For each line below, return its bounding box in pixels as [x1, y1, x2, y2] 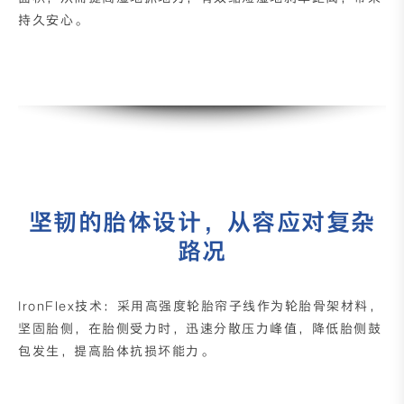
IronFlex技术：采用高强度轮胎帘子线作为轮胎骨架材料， [18, 298, 383, 314]
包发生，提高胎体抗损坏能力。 [18, 343, 215, 359]
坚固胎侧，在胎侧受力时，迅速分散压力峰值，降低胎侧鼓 [18, 320, 382, 336]
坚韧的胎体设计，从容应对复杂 [28, 207, 376, 237]
